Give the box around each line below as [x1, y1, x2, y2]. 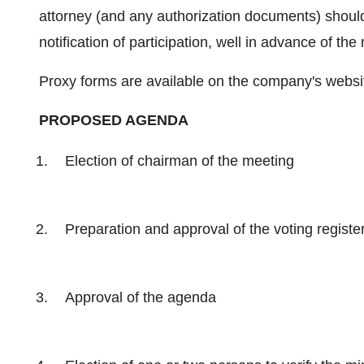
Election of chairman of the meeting [65, 153, 294, 169]
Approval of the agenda [65, 289, 216, 305]
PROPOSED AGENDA [39, 112, 188, 128]
